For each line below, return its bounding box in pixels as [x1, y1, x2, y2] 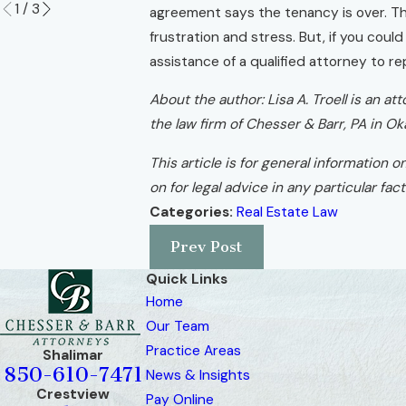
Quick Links [146, 269, 227, 288]
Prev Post [170, 237, 243, 256]
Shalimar [43, 345, 103, 364]
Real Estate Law [236, 202, 338, 221]
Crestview [36, 384, 110, 403]
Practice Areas [146, 341, 241, 360]
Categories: [149, 202, 237, 221]
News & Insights [146, 365, 250, 384]
